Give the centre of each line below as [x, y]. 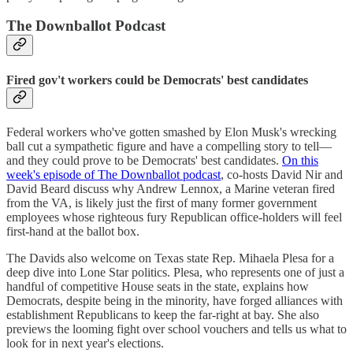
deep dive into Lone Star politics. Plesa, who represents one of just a [175, 272]
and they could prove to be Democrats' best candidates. [144, 160]
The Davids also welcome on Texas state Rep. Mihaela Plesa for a [170, 258]
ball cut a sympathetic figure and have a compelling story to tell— [169, 146]
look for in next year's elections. [85, 343]
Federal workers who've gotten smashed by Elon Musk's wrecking [171, 132]
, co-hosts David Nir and [282, 174]
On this [300, 160]
